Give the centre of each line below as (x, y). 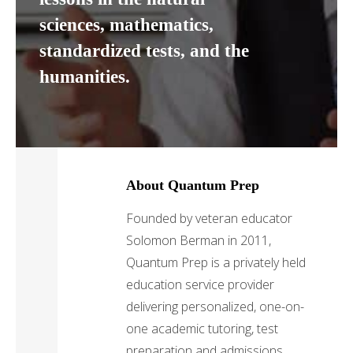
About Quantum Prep (193, 185)
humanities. (85, 76)
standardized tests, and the (145, 50)
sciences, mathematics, (127, 24)
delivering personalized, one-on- (216, 307)
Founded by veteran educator (210, 219)
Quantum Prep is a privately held (216, 263)
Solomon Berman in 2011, (199, 241)
